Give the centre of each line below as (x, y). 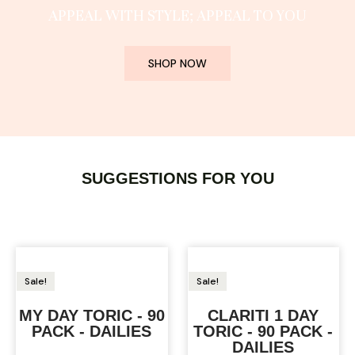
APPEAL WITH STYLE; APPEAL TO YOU (177, 15)
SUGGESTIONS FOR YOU (177, 178)
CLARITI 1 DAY (263, 315)
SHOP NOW (177, 63)
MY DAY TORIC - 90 (92, 315)
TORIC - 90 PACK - (263, 331)
